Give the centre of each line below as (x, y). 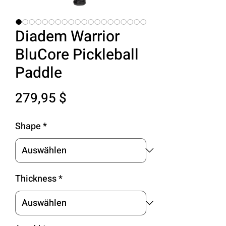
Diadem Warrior (67, 37)
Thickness (36, 179)
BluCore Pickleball (77, 55)
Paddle (39, 73)
